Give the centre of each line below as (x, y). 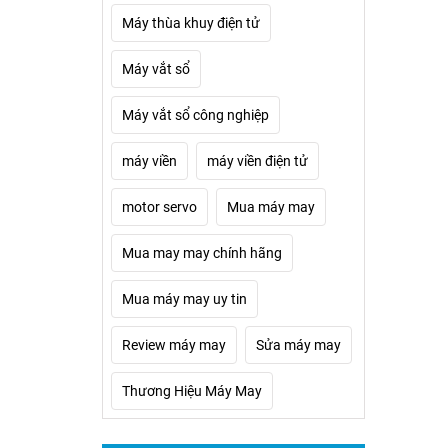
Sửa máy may (298, 345)
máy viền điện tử (257, 161)
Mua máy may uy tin (184, 299)
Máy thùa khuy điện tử (191, 23)
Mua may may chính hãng (202, 253)
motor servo (159, 207)
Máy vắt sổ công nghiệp (195, 115)
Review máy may (174, 345)
